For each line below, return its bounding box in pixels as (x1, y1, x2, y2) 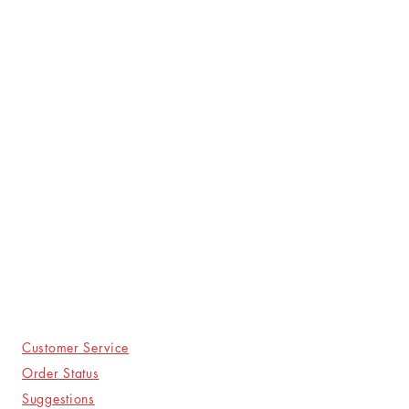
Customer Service (22, 339, 130, 356)
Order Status (22, 364, 100, 382)
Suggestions (22, 390, 95, 407)
